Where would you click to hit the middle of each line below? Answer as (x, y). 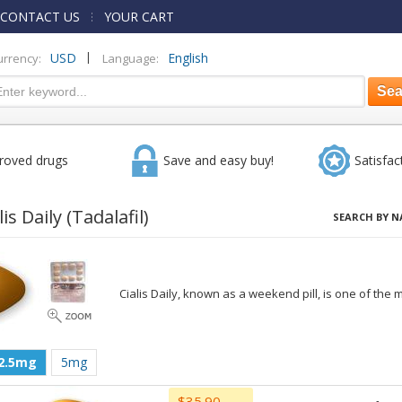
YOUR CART (139, 17)
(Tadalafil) (107, 217)
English (188, 58)
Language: (131, 58)
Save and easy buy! (218, 160)
